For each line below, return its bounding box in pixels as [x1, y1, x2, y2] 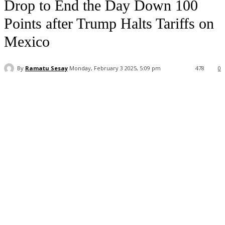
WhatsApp [82, 90, 108, 98]
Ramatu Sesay [25, 64, 68, 72]
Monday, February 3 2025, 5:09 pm [69, 64, 161, 72]
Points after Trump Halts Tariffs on [4, 15, 214, 32]
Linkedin [140, 90, 163, 98]
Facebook [24, 90, 50, 98]
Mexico [4, 33, 50, 50]
